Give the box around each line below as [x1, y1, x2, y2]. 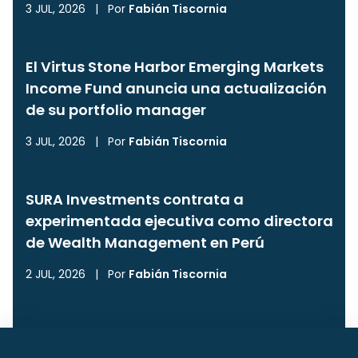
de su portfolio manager [26, 100, 206, 120]
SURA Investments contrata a [26, 189, 244, 209]
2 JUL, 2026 [26, 266, 86, 282]
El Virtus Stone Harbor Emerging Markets [26, 57, 324, 77]
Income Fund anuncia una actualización [26, 78, 327, 98]
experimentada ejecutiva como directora [26, 211, 333, 231]
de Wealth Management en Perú [26, 233, 265, 253]
